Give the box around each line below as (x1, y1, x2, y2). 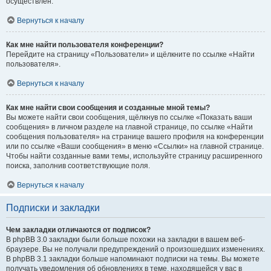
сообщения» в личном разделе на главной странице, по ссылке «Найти (6, 123, 253, 131)
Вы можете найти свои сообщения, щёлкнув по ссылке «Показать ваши (6, 113, 252, 122)
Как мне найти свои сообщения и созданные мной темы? (6, 103, 210, 112)
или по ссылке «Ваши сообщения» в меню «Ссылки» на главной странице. (6, 142, 264, 151)
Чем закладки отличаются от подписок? (6, 226, 151, 234)
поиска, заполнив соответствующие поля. (6, 162, 150, 170)
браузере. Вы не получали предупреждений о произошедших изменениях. (6, 245, 265, 253)
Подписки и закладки (6, 203, 100, 213)
